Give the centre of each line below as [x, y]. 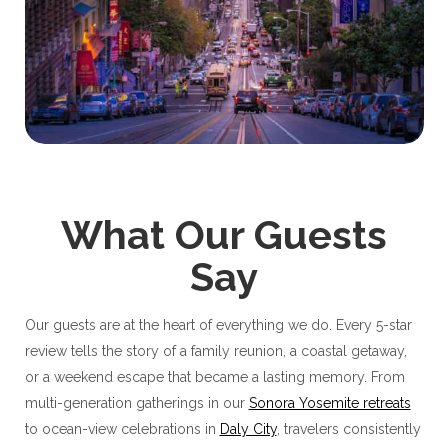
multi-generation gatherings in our [136, 402]
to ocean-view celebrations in [122, 428]
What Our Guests [224, 234]
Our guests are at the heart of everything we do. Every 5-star [218, 324]
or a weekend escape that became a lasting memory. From [214, 376]
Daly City [248, 428]
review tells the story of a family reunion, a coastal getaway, [215, 350]
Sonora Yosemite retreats [329, 402]
